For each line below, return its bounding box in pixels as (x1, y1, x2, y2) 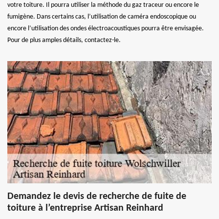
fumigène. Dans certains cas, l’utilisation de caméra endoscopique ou (7, 13, 196, 21)
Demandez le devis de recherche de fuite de (7, 191, 186, 201)
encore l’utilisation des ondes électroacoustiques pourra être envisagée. (7, 24, 204, 32)
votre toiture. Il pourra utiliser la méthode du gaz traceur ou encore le (7, 1, 199, 9)
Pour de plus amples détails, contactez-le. (7, 36, 121, 44)
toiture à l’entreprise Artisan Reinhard (7, 203, 163, 213)
